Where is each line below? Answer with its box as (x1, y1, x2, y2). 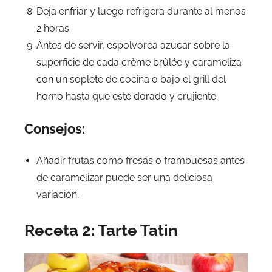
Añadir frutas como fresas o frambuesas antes (36, 155, 245, 167)
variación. (36, 189, 79, 201)
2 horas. (36, 22, 71, 35)
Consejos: (24, 121, 85, 137)
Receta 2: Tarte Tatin (24, 221, 178, 240)
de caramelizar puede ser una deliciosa (36, 172, 212, 184)
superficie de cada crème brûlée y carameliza (36, 56, 242, 69)
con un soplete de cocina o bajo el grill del (36, 73, 226, 86)
